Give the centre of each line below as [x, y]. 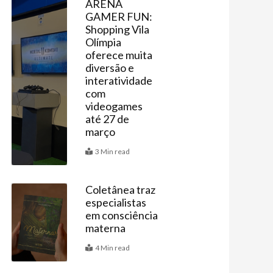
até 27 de [107, 119]
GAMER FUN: [119, 17]
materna [105, 228]
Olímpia [103, 42]
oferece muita [119, 55]
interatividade [119, 81]
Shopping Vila [117, 30]
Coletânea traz [120, 190]
